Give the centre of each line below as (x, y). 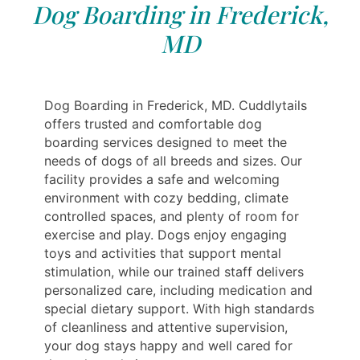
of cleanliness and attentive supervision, (166, 327)
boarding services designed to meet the (166, 142)
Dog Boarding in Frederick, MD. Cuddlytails (176, 105)
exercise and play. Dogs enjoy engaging (166, 234)
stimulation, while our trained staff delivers (174, 271)
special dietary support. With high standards (179, 308)
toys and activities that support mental (163, 253)
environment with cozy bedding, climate (166, 197)
